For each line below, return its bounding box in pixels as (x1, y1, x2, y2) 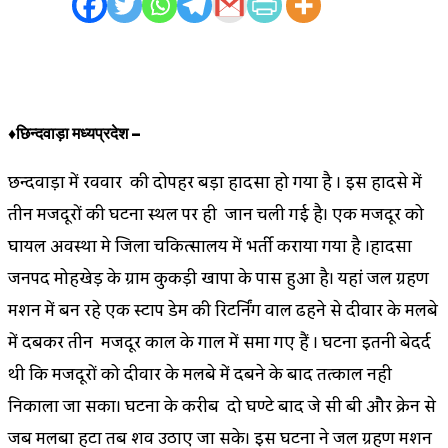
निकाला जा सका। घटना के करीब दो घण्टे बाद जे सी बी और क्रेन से (8, 390, 436, 423)
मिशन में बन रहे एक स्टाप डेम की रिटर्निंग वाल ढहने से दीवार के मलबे (8, 294, 438, 327)
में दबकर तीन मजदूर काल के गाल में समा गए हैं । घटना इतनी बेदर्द (8, 326, 431, 359)
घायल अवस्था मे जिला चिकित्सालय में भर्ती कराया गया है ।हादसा (8, 230, 412, 263)
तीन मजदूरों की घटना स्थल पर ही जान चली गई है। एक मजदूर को (8, 198, 424, 231)
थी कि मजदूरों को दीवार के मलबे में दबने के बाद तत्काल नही (8, 358, 392, 391)
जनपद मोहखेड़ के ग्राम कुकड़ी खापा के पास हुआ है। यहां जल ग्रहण (8, 262, 429, 295)
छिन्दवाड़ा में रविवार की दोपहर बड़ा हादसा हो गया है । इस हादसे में (8, 166, 426, 199)
